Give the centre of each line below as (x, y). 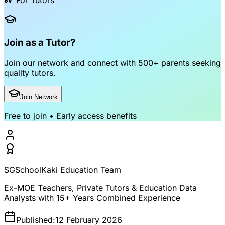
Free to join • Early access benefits (70, 115)
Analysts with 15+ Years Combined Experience (92, 198)
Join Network (39, 97)
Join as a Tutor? (40, 43)
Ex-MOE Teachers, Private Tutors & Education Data (100, 188)
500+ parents (164, 63)
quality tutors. (30, 73)
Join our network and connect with (71, 63)
